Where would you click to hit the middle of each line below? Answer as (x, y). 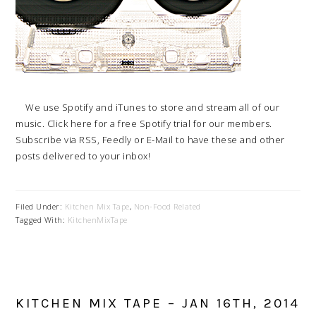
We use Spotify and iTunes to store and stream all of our (148, 107)
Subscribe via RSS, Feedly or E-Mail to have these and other (150, 140)
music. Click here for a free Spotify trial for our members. (146, 123)
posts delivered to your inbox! (83, 156)
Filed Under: (40, 206)
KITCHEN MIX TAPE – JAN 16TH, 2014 (158, 303)
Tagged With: (42, 220)
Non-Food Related (167, 206)
